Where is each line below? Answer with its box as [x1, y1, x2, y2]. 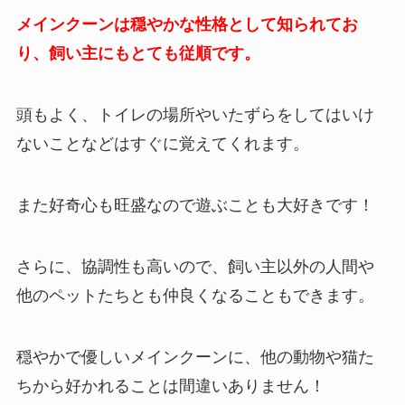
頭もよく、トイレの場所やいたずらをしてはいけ [15, 106, 374, 125]
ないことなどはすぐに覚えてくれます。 [15, 135, 309, 154]
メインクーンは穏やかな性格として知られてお [15, 15, 358, 34]
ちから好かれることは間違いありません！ [15, 376, 325, 395]
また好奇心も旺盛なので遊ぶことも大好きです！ [15, 195, 374, 214]
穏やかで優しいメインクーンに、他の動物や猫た [15, 347, 374, 366]
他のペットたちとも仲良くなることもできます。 [15, 286, 374, 305]
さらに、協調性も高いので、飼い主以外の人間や [15, 257, 374, 276]
